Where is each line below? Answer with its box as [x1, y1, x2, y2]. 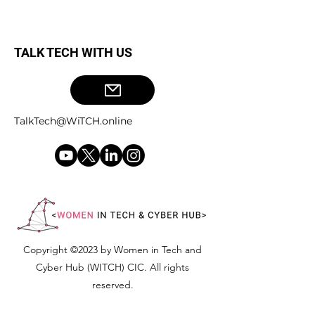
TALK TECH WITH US [14, 45, 132, 60]
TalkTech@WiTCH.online [14, 115, 132, 127]
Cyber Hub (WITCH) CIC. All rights [36, 261, 189, 274]
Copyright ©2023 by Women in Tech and [23, 243, 202, 256]
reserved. [91, 278, 134, 291]
